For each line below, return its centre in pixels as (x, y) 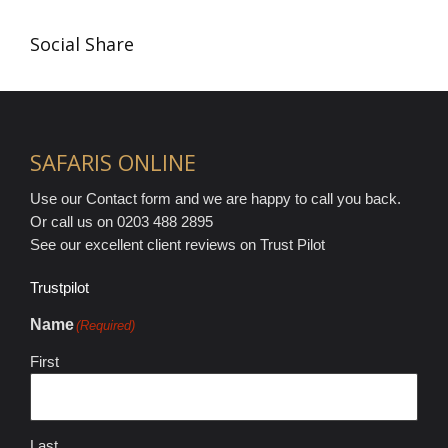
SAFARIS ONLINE (113, 162)
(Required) (105, 326)
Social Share (82, 44)
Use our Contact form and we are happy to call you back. (215, 199)
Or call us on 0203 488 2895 (121, 222)
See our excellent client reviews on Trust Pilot (177, 245)
